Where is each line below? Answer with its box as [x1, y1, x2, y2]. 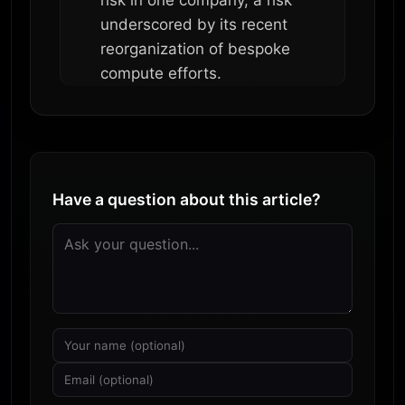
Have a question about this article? [52, 190, 321, 210]
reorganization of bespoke [100, 39, 290, 58]
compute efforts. [100, 63, 221, 82]
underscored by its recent [100, 14, 287, 33]
